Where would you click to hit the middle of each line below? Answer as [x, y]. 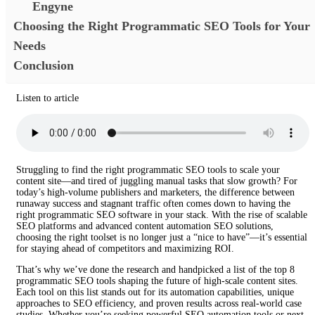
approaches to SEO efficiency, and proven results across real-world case [159, 303]
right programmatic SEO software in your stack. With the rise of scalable [162, 214]
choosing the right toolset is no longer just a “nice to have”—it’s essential [162, 237]
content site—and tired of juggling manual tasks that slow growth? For [157, 181]
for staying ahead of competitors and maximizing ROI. [125, 248]
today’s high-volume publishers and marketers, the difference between [155, 192]
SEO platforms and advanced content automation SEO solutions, [145, 226]
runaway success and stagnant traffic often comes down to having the [153, 203]
